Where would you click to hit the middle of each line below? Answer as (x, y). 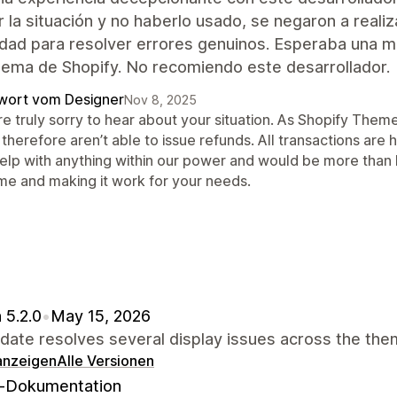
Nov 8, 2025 (160, 99)
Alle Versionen (105, 360)
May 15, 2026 (101, 315)
